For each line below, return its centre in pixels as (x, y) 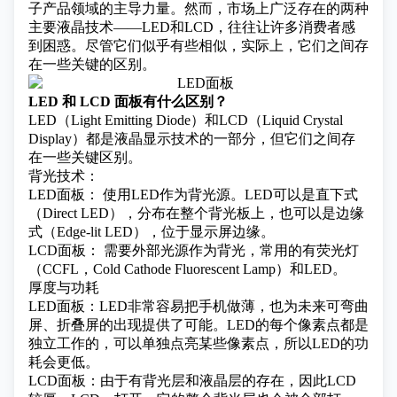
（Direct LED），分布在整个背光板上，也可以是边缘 (196, 213)
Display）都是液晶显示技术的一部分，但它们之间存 (192, 139)
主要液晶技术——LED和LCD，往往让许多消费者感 (192, 27)
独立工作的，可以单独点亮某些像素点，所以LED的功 (198, 343)
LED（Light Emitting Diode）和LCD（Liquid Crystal (186, 120)
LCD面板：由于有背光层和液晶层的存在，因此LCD (192, 381)
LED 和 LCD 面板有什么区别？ (128, 101)
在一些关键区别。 (85, 157)
